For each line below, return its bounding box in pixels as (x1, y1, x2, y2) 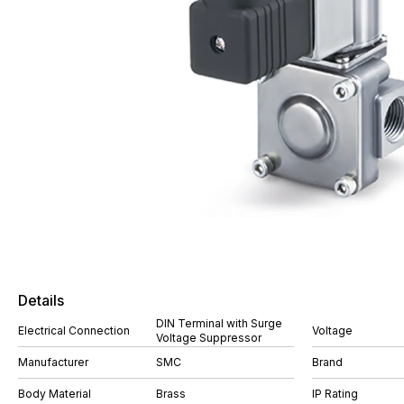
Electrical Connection (18, 324, 130, 337)
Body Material (18, 387, 91, 400)
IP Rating (312, 387, 358, 400)
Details (18, 291, 64, 309)
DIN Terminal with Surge (156, 317, 282, 330)
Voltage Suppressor (156, 331, 262, 344)
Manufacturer (18, 355, 88, 369)
